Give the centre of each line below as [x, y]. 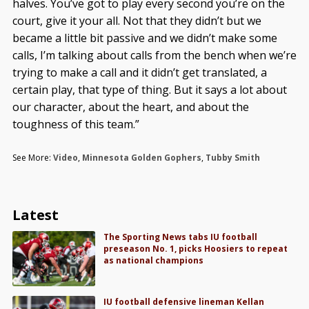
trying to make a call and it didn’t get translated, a [139, 72]
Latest [35, 215]
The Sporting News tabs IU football [181, 237]
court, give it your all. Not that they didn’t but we [137, 21]
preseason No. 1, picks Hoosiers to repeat [196, 249]
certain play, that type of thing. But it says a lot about [149, 90]
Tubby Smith [232, 158]
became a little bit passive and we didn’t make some [144, 38]
